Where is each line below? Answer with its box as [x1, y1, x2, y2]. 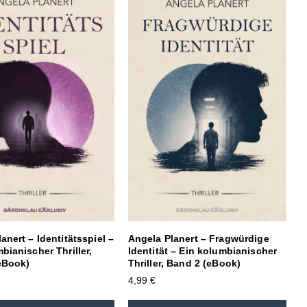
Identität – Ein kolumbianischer [127, 245, 278, 257]
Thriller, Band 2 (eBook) [127, 258, 241, 269]
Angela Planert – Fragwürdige [127, 233, 269, 245]
